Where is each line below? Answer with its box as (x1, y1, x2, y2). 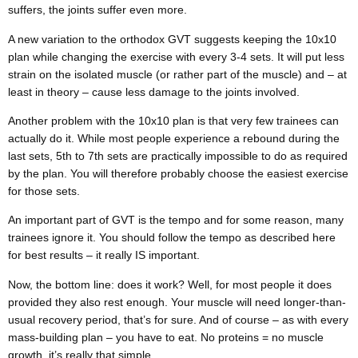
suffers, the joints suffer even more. (8, 3, 187, 17)
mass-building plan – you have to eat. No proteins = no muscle (8, 330, 324, 344)
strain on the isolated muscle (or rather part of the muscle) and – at (8, 67, 347, 81)
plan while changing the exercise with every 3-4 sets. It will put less (8, 50, 344, 63)
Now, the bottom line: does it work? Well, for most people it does (8, 277, 332, 291)
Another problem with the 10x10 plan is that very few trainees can (8, 114, 339, 127)
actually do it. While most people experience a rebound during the (8, 132, 340, 145)
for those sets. (8, 185, 80, 197)
